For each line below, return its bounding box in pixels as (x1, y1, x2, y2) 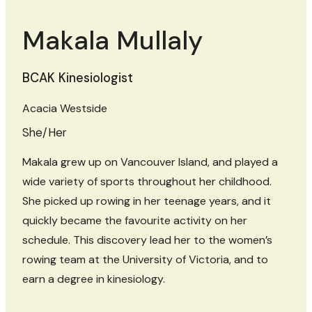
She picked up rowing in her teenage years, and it (22, 194, 271, 209)
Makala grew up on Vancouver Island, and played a (22, 155, 278, 170)
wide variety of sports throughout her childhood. (22, 174, 272, 189)
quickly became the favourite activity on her (22, 213, 247, 228)
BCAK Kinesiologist (22, 70, 133, 87)
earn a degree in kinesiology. (22, 272, 165, 287)
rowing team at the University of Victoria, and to (22, 252, 268, 267)
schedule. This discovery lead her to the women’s (22, 233, 272, 248)
